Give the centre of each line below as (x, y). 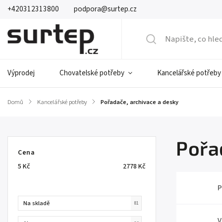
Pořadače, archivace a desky (139, 102)
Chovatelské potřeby (92, 73)
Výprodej (21, 73)
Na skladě (37, 203)
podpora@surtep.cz (105, 9)
